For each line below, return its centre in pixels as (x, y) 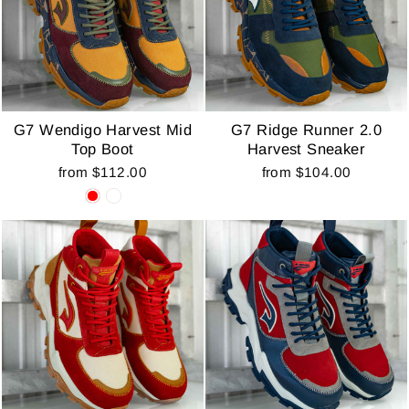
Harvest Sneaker (306, 149)
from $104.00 (306, 172)
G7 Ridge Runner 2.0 (306, 130)
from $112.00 (103, 172)
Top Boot (103, 149)
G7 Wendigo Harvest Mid (103, 130)
